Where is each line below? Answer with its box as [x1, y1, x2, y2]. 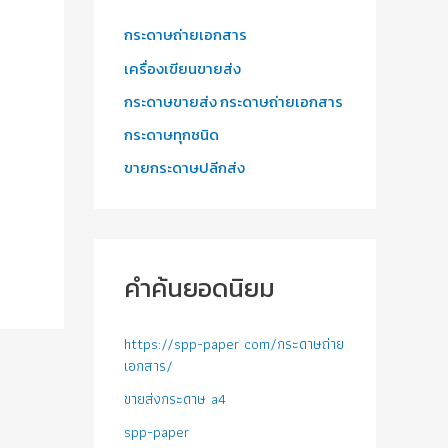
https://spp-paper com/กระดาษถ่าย [124, 331, 344, 356]
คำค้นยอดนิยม [124, 269, 275, 308]
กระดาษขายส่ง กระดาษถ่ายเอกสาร [124, 89, 343, 113]
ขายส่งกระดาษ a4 [124, 387, 226, 412]
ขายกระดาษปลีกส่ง [124, 156, 245, 180]
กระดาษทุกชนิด [124, 123, 219, 147]
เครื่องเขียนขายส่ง [124, 56, 241, 80]
